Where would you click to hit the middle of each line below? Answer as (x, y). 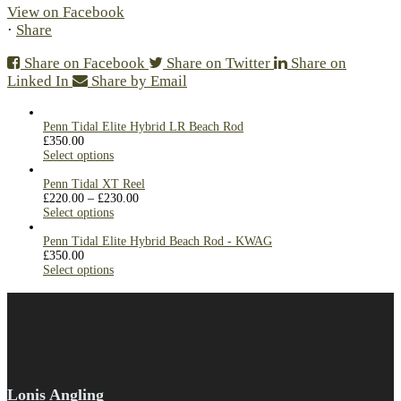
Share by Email (139, 81)
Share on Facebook (85, 63)
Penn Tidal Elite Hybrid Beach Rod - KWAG (158, 241)
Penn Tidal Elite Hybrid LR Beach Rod (143, 126)
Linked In (38, 81)
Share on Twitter (218, 63)
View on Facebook (66, 12)
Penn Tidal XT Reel (94, 183)
